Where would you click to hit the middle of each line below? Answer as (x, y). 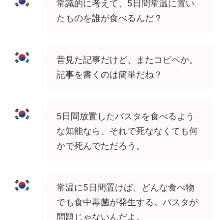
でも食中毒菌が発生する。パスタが (127, 202)
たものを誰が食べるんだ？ (110, 18)
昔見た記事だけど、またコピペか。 (127, 59)
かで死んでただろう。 (101, 145)
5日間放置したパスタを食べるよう (125, 116)
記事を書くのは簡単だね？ (110, 74)
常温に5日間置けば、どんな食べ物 (125, 187)
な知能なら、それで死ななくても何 (127, 131)
